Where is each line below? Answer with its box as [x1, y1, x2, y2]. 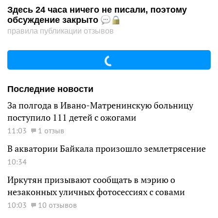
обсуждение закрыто [7, 15, 101, 25]
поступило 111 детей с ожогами [7, 112, 136, 123]
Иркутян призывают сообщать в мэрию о [7, 174, 175, 185]
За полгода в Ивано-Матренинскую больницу [7, 100, 193, 111]
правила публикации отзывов [7, 27, 114, 35]
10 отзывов [38, 200, 77, 210]
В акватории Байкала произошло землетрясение [7, 143, 206, 154]
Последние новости [7, 84, 93, 94]
